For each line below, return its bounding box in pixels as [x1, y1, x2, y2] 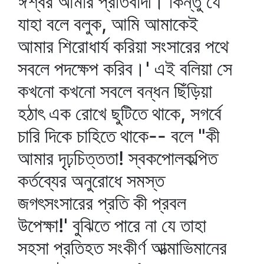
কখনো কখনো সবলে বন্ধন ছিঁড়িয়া [18, 80, 212, 103]
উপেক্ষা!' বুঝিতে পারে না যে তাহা [18, 214, 206, 237]
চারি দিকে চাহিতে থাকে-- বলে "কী [18, 124, 220, 147]
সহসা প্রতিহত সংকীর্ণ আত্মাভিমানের [18, 236, 227, 259]
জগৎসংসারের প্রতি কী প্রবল [18, 192, 186, 214]
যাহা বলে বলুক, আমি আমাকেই [18, 12, 198, 35]
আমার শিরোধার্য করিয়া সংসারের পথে [18, 35, 229, 58]
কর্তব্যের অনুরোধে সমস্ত [18, 169, 164, 192]
